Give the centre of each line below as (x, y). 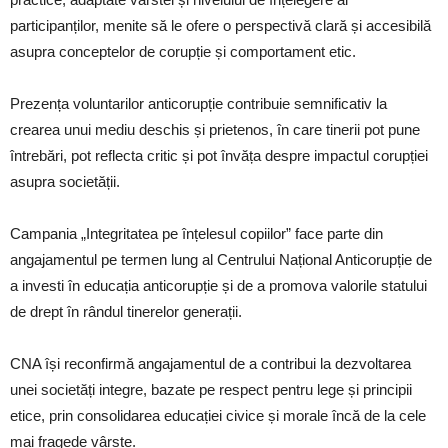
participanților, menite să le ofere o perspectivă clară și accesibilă (220, 25)
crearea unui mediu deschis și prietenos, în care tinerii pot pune (215, 129)
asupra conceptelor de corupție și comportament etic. (183, 51)
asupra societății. (65, 181)
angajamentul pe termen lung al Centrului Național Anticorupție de (221, 259)
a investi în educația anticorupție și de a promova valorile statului (218, 285)
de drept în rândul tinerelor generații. (126, 311)
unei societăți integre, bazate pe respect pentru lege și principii (211, 389)
